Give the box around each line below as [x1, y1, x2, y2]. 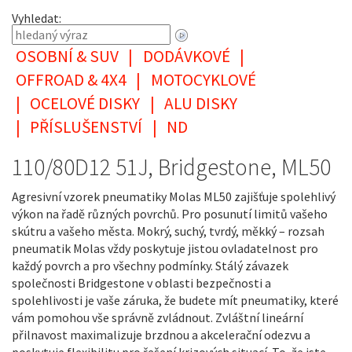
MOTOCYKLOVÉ [151, 69, 256, 91]
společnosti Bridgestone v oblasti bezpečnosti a [12, 275, 271, 291]
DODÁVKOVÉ [143, 46, 230, 68]
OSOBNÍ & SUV [16, 46, 119, 68]
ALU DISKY [164, 93, 237, 115]
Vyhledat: [12, 10, 61, 27]
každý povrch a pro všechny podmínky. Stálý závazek [12, 258, 288, 274]
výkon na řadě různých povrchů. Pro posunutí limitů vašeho [12, 206, 328, 222]
